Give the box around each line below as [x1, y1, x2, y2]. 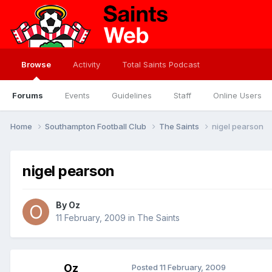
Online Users [213, 90, 262, 100]
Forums [12, 90, 43, 100]
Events [65, 90, 90, 100]
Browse [21, 59, 51, 69]
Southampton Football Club [45, 121, 148, 131]
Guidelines [112, 90, 152, 100]
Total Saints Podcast [122, 59, 200, 69]
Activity [73, 59, 100, 69]
